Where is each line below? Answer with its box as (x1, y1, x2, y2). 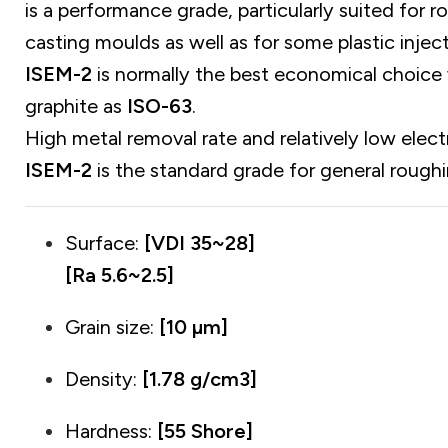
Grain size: (65, 315, 154, 340)
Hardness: (65, 419, 157, 444)
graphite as (25, 94, 127, 119)
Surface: (65, 231, 144, 256)
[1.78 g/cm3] (142, 367, 257, 392)
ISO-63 (127, 94, 192, 119)
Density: (65, 367, 142, 392)
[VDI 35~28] (144, 231, 255, 256)
